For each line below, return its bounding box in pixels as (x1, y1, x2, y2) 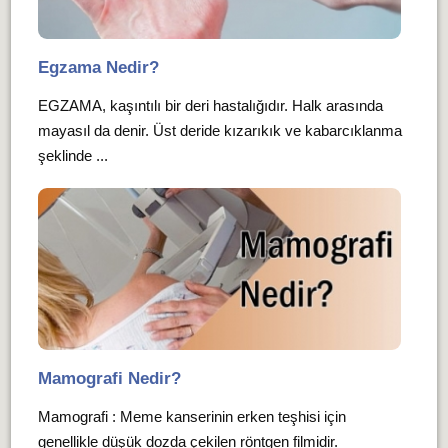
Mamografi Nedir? (37, 369, 181, 389)
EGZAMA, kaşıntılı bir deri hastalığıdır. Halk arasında (37, 97, 383, 115)
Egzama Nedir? (37, 58, 159, 78)
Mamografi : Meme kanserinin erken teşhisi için (37, 408, 346, 426)
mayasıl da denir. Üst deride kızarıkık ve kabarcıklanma (37, 122, 402, 140)
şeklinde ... (37, 147, 108, 165)
